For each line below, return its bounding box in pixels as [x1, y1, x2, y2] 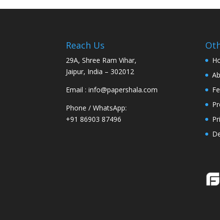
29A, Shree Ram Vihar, [66, 55, 137, 65]
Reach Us [66, 39, 105, 51]
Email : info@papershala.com [66, 84, 158, 94]
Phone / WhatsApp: [66, 103, 127, 112]
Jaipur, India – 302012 [66, 66, 135, 76]
